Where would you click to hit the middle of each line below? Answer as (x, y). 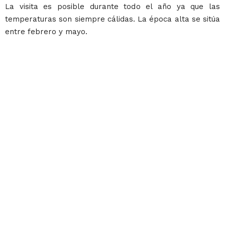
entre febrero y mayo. (46, 32)
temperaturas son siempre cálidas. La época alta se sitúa (113, 19)
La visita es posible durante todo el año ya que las (113, 7)
